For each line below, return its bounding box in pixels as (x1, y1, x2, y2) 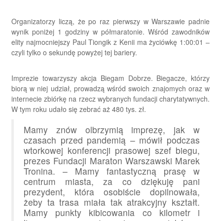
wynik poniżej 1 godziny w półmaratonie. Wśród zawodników (11, 27, 210, 37)
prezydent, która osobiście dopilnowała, (24, 185, 200, 198)
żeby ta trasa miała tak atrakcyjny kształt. (24, 196, 200, 209)
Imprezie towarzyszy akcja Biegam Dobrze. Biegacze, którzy (11, 73, 210, 83)
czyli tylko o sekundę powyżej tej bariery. (11, 47, 137, 58)
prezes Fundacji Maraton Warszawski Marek (24, 154, 200, 167)
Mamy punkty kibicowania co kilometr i (24, 206, 200, 219)
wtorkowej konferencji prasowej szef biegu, (24, 144, 200, 157)
